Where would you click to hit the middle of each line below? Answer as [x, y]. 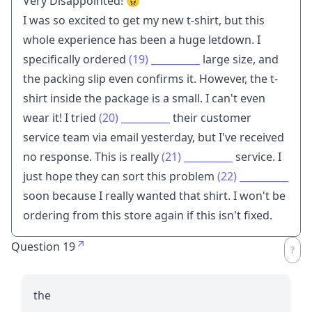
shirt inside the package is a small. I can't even [144, 98]
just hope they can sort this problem [120, 176]
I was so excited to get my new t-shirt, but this [144, 20]
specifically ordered [76, 59]
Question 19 [43, 246]
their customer [211, 117]
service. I [257, 156]
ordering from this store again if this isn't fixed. [148, 215]
